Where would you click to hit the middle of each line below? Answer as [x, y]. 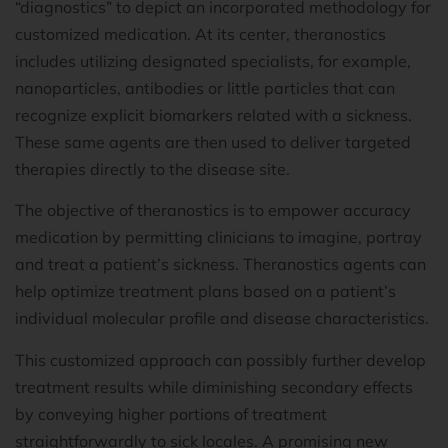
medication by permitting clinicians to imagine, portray [218, 237]
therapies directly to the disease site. [152, 168]
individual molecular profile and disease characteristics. [224, 318]
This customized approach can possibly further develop [220, 359]
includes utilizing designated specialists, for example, [213, 60]
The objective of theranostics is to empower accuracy [213, 210]
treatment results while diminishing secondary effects [214, 386]
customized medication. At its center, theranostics [200, 33]
